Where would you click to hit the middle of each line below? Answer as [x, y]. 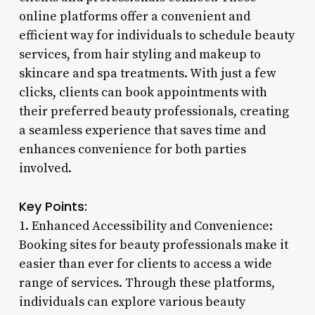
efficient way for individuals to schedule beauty [156, 35]
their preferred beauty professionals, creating [154, 111]
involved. [45, 168]
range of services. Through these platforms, [147, 283]
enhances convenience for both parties [132, 149]
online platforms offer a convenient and [134, 16]
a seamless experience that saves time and [142, 130]
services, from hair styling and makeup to [140, 54]
